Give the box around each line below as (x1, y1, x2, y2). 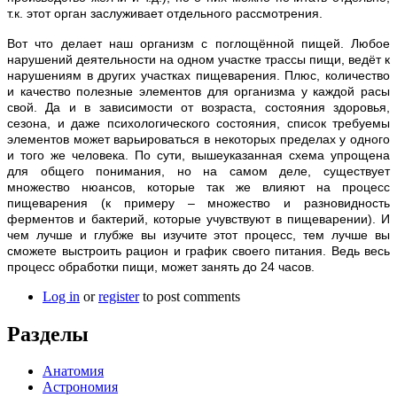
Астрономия (43, 379, 118, 395)
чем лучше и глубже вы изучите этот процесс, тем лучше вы (7, 227, 390, 242)
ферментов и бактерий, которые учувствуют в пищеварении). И (7, 211, 390, 226)
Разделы (7, 322, 89, 346)
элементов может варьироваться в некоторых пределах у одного (7, 131, 390, 146)
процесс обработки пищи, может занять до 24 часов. (7, 259, 315, 274)
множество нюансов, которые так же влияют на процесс (7, 179, 390, 194)
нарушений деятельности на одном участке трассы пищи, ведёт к (7, 51, 390, 66)
